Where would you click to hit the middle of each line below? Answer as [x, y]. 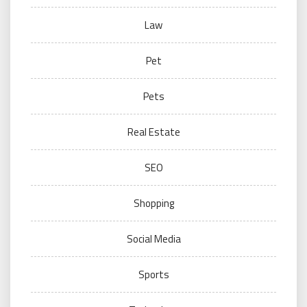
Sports [153, 274]
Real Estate [153, 132]
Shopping [153, 203]
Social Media [153, 239]
